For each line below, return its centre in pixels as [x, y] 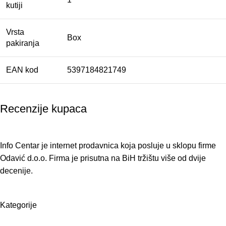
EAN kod [22, 70]
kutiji [14, 6]
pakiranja [23, 43]
